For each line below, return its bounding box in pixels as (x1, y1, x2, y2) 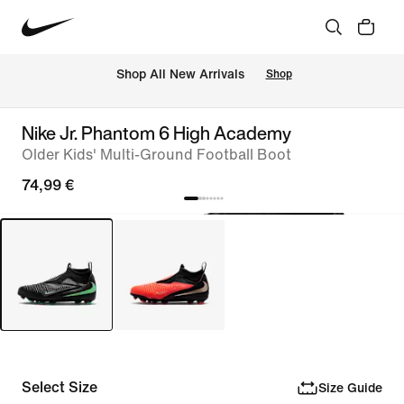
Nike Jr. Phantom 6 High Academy (22, 120, 291, 146)
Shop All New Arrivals (115, 68, 244, 82)
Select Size (22, 380, 97, 395)
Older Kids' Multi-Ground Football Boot (22, 147, 291, 162)
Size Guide (317, 381, 382, 395)
